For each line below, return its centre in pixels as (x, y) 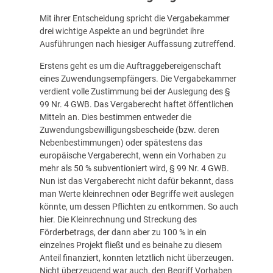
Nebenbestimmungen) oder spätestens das (121, 142)
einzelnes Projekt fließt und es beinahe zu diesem (130, 245)
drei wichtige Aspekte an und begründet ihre (122, 31)
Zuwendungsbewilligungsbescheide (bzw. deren (129, 129)
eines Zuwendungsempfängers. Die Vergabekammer (138, 78)
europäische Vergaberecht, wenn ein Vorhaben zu (133, 155)
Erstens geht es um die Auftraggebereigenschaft (130, 66)
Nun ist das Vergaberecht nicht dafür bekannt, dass (136, 181)
